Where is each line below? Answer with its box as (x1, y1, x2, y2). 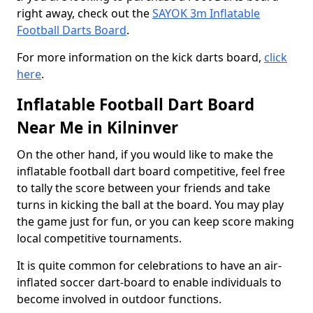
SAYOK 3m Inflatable (152, 6, 260, 21)
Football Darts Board (17, 22, 126, 38)
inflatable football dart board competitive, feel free (17, 163, 285, 179)
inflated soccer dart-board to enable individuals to (17, 275, 282, 290)
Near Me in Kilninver (17, 117, 178, 138)
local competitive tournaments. (17, 231, 182, 246)
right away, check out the (17, 6, 152, 21)
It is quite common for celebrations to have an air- (17, 258, 282, 273)
